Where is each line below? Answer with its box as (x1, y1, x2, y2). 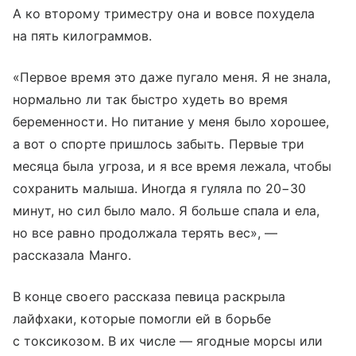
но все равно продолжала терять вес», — (13, 225, 277, 242)
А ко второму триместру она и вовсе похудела (13, 6, 315, 22)
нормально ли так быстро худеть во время (13, 91, 288, 108)
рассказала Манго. (13, 247, 131, 264)
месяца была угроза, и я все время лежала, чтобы (13, 158, 332, 175)
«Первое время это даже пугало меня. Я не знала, (13, 69, 331, 86)
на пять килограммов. (13, 28, 152, 44)
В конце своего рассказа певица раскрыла (13, 288, 285, 305)
